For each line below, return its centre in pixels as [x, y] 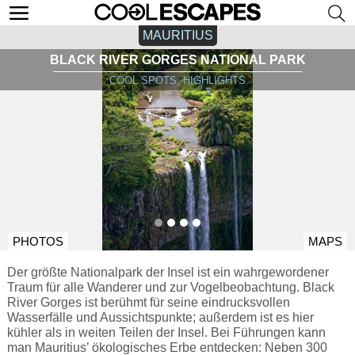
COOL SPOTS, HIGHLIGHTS [177, 80]
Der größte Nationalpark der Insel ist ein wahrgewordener [168, 272]
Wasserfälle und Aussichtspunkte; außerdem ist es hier [160, 317]
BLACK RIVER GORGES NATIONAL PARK [177, 60]
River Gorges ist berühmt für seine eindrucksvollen [148, 302]
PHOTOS [38, 242]
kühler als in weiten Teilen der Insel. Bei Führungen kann [166, 332]
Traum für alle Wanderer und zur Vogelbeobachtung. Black [170, 287]
